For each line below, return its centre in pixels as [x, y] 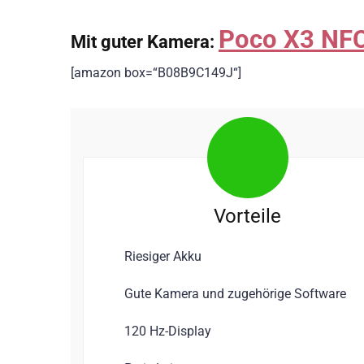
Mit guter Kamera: [145, 41]
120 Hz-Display [168, 331]
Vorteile [247, 216]
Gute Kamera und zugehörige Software [235, 293]
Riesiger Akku [163, 256]
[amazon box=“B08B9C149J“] [156, 72]
